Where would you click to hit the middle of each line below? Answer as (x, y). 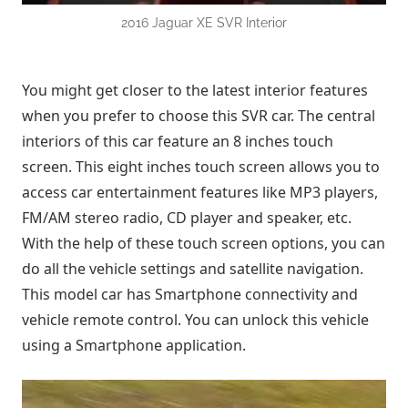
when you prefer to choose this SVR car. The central (199, 115)
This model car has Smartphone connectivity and (190, 294)
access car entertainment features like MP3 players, (200, 192)
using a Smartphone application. (134, 345)
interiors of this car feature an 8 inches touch (178, 141)
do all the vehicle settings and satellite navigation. (193, 268)
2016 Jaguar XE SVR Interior (204, 22)
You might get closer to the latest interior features (195, 90)
